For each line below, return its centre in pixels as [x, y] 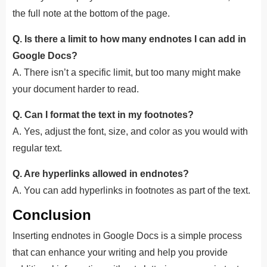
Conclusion [52, 215]
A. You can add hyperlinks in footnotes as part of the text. [131, 190]
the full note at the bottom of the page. [91, 13]
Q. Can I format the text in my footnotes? [103, 114]
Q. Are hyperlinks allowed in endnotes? [101, 173]
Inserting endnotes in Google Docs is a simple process [127, 235]
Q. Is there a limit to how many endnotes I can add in [129, 39]
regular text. [37, 148]
